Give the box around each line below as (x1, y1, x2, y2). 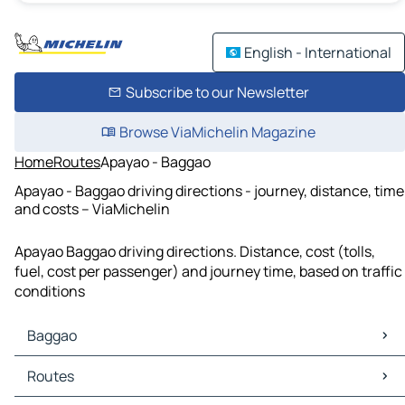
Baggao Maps (18, 356, 106, 377)
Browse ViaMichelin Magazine (118, 122, 316, 142)
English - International (244, 42, 391, 62)
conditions (14, 281, 85, 302)
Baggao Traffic (18, 376, 114, 397)
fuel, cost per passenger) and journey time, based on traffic (14, 261, 402, 282)
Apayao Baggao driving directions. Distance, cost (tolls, (14, 241, 375, 262)
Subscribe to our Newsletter (125, 82, 309, 102)
